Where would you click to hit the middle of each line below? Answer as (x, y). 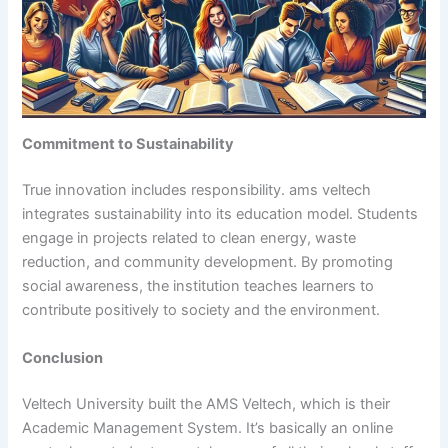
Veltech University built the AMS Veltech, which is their (206, 403)
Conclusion (63, 357)
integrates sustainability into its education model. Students (220, 214)
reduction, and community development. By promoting (208, 262)
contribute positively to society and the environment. (201, 310)
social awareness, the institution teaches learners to (198, 286)
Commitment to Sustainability (128, 144)
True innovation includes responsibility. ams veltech (197, 190)
